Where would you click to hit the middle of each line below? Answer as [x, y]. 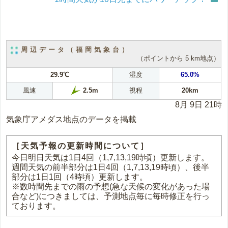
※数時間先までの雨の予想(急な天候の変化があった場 [111, 187]
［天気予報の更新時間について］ [81, 146]
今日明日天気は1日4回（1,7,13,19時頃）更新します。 [111, 158]
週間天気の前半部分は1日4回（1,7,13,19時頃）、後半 [111, 167]
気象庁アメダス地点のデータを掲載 [72, 120]
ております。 [36, 206]
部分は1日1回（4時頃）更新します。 [80, 177]
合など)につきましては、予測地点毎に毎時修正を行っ [111, 196]
